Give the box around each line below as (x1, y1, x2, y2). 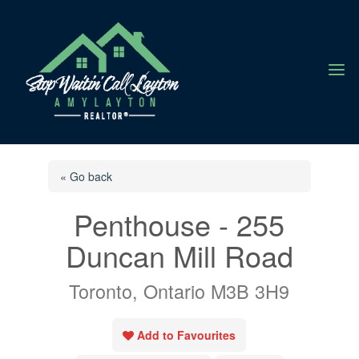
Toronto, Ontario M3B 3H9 (69, 276, 290, 305)
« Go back (59, 167, 112, 184)
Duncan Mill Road (65, 234, 293, 276)
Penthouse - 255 (74, 203, 285, 244)
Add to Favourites (137, 326, 236, 343)
